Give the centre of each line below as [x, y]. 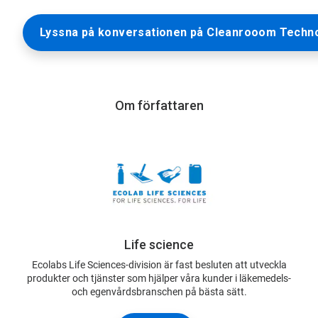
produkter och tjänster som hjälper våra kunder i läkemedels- [159, 279]
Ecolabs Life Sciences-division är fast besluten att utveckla [159, 265]
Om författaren [159, 106]
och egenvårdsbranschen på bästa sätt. [159, 292]
